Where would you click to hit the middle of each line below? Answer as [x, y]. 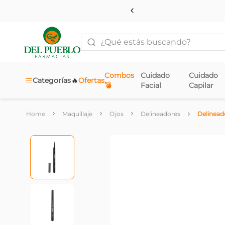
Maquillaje [77, 114]
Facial [151, 85]
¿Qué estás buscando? [119, 37]
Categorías [52, 80]
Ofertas [91, 80]
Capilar [201, 85]
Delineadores [160, 114]
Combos [119, 75]
